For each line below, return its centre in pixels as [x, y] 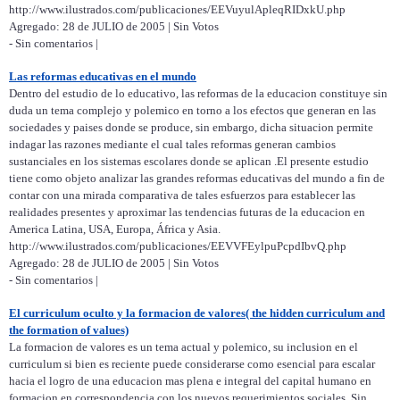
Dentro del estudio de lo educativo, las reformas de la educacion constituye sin [198, 94]
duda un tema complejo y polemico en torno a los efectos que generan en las [192, 111]
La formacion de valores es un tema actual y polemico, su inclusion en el [183, 347]
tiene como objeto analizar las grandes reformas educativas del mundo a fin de [197, 179]
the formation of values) [69, 330]
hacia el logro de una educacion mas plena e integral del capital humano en [190, 381]
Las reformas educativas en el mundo [103, 77]
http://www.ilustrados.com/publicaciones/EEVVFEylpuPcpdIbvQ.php [178, 246]
